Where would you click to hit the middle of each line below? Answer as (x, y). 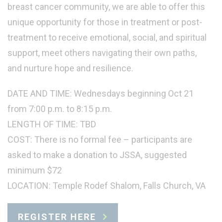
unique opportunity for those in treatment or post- (105, 22)
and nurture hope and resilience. (70, 68)
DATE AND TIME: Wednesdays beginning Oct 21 (101, 94)
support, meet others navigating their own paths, (102, 53)
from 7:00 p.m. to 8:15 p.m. (60, 109)
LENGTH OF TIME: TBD (52, 124)
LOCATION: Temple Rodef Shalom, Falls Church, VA (107, 186)
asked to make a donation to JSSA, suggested (97, 155)
